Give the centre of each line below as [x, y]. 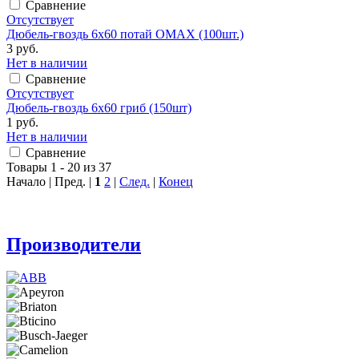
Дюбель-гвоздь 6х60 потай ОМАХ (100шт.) [125, 34]
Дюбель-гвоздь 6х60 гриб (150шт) [99, 107]
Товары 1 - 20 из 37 [59, 167]
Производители [74, 244]
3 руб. [22, 48]
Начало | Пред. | [50, 181]
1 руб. [22, 122]
